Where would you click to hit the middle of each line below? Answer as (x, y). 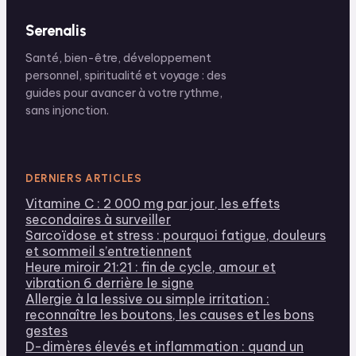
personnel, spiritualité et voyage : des (126, 75)
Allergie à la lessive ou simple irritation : (147, 298)
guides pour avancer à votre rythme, (124, 93)
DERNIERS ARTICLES (84, 178)
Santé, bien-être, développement (118, 58)
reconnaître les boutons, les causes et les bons (170, 314)
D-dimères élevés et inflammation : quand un (164, 346)
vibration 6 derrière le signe (110, 282)
